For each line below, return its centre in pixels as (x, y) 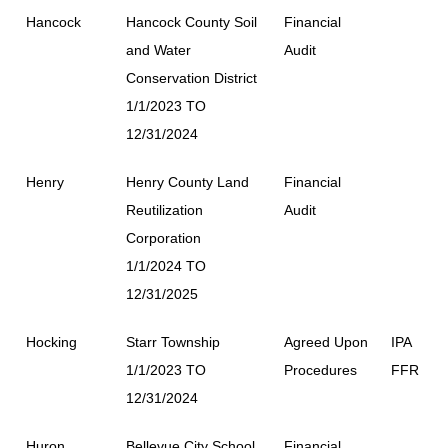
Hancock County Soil (191, 21)
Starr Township (173, 341)
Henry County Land (187, 181)
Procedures (320, 369)
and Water (158, 49)
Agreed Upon (326, 341)
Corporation (163, 237)
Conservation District (191, 77)
